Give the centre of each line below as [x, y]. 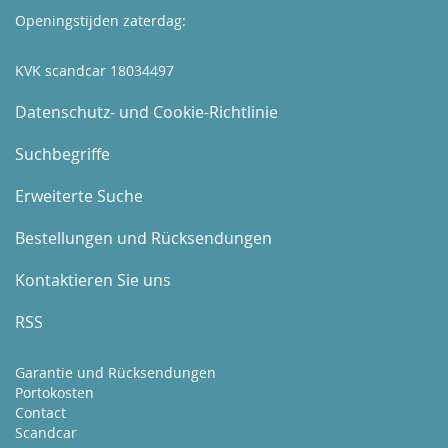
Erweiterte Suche [79, 196]
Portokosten [54, 392]
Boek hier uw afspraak [89, 40]
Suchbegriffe [62, 154]
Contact [40, 412]
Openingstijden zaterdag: [100, 20]
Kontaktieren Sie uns [93, 280]
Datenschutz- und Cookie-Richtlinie [146, 112]
